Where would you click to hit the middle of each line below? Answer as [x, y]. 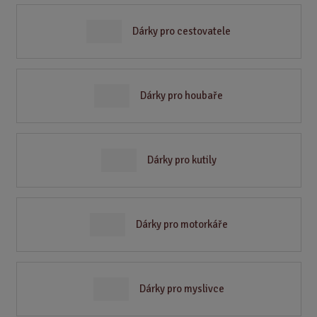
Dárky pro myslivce [181, 289]
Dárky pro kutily [181, 160]
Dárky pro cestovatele [181, 31]
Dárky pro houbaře [181, 95]
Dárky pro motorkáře [181, 225]
